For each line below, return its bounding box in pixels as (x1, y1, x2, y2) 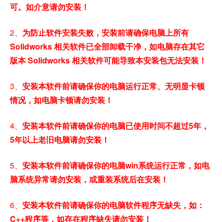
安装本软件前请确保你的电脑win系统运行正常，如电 (22, 160, 210, 171)
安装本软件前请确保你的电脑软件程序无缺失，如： (22, 199, 205, 211)
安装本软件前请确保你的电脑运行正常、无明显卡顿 (22, 80, 205, 92)
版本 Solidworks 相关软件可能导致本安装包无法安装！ (10, 55, 207, 66)
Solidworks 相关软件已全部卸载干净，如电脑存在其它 (10, 41, 205, 53)
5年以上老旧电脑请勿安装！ (10, 134, 110, 146)
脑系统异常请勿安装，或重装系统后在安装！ (10, 173, 168, 185)
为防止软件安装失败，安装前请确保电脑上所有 (22, 27, 189, 39)
